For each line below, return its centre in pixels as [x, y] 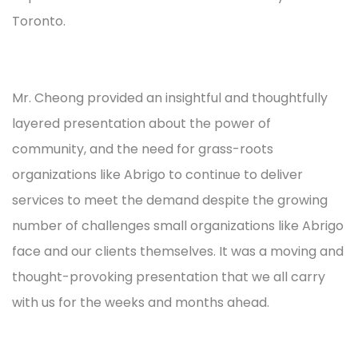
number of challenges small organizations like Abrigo [178, 225]
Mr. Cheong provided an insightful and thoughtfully [170, 97]
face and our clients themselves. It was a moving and [178, 251]
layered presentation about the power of [141, 123]
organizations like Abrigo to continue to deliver [157, 174]
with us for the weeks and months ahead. [141, 302]
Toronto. [39, 21]
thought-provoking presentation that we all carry [169, 276]
